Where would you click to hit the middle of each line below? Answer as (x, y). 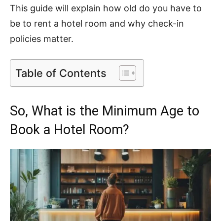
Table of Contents (61, 73)
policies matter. (42, 38)
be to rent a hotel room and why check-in (97, 23)
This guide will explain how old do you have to (106, 8)
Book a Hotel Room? (70, 129)
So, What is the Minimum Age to (105, 111)
